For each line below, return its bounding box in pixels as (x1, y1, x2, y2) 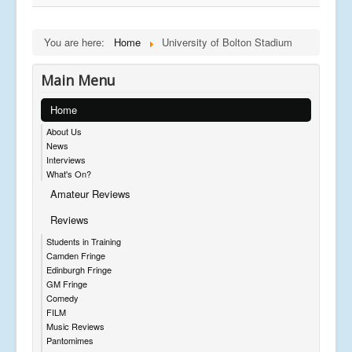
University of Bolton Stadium (162, 34, 292, 49)
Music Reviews (46, 319, 104, 332)
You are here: (44, 34, 111, 49)
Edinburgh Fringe (46, 262, 112, 276)
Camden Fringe (46, 248, 105, 262)
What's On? (46, 167, 91, 180)
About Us (46, 124, 82, 137)
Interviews (46, 152, 86, 166)
